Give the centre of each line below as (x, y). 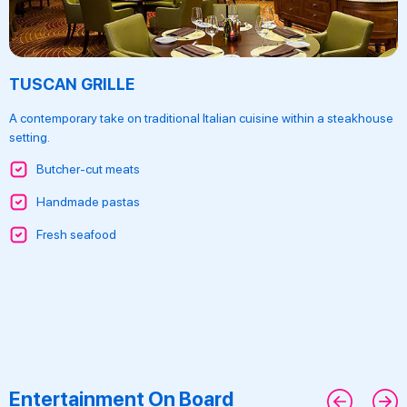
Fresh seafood (76, 235)
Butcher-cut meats (88, 169)
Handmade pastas (88, 202)
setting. (30, 137)
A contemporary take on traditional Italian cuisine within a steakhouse (201, 118)
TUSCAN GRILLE (72, 84)
